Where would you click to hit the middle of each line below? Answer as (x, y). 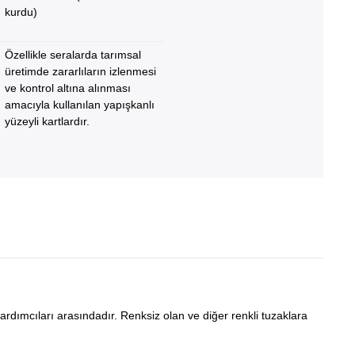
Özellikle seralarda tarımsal (73, 55)
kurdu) (21, 12)
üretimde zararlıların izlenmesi (81, 71)
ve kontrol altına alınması (68, 88)
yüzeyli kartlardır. (48, 121)
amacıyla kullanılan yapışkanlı (80, 105)
